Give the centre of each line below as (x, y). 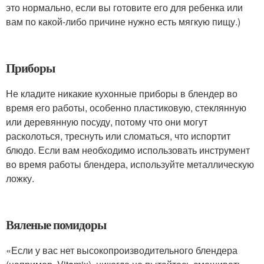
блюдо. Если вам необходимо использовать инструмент (128, 150)
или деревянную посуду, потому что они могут (107, 122)
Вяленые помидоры (56, 225)
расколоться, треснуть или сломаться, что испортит (118, 136)
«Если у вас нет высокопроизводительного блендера (122, 250)
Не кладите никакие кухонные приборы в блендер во (122, 94)
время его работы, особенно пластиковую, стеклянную (126, 108)
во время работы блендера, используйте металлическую (130, 164)
